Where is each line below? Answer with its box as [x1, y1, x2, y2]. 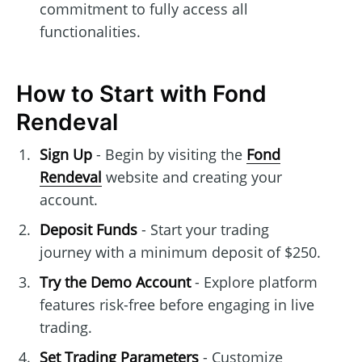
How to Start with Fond [16, 80, 267, 108]
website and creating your [101, 167, 282, 187]
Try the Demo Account [39, 272, 191, 293]
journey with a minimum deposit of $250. [39, 242, 321, 263]
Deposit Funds [39, 220, 137, 240]
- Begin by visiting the [91, 145, 246, 165]
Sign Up [39, 145, 92, 165]
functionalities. [39, 22, 141, 42]
